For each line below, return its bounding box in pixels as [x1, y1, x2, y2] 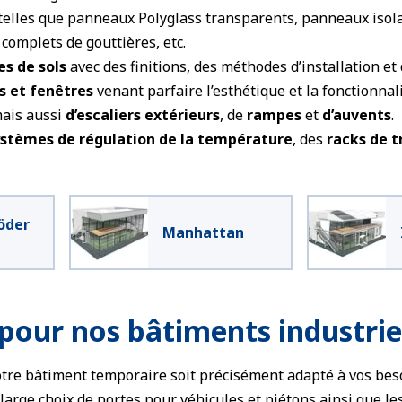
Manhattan [162, 223, 244, 242]
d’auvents [322, 105, 391, 125]
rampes [247, 105, 301, 125]
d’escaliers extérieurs [66, 105, 220, 125]
